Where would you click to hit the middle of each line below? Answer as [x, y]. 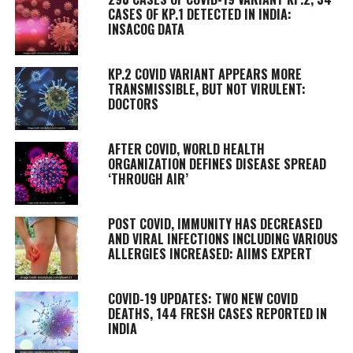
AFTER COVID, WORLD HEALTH [186, 149]
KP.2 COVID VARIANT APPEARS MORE [204, 74]
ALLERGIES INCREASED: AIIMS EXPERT [210, 253]
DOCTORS [133, 104]
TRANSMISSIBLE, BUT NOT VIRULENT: [206, 89]
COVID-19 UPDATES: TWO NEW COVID [203, 298]
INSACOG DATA [146, 29]
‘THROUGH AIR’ [148, 178]
